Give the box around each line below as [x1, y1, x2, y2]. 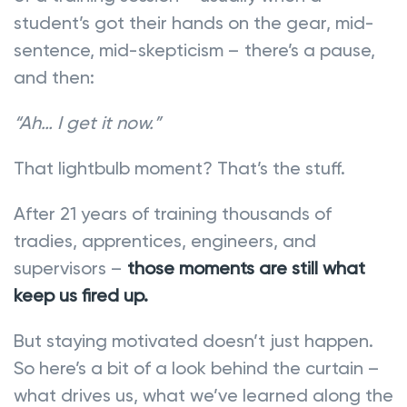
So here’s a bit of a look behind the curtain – [14, 356, 380, 379]
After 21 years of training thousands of [14, 202, 332, 224]
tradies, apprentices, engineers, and [14, 229, 316, 252]
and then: [14, 65, 94, 88]
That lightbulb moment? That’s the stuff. [14, 156, 345, 179]
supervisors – [14, 256, 127, 279]
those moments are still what [127, 256, 365, 279]
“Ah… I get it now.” [14, 111, 161, 134]
